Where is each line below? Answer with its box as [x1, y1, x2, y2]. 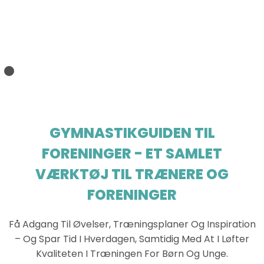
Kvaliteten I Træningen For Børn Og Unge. [36, 247, 228, 261]
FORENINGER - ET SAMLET [42, 144, 222, 164]
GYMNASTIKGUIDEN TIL [49, 123, 215, 143]
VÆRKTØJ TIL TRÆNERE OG [35, 164, 229, 184]
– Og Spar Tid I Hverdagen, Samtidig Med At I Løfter [15, 232, 249, 246]
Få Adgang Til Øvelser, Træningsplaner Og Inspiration [8, 217, 256, 232]
